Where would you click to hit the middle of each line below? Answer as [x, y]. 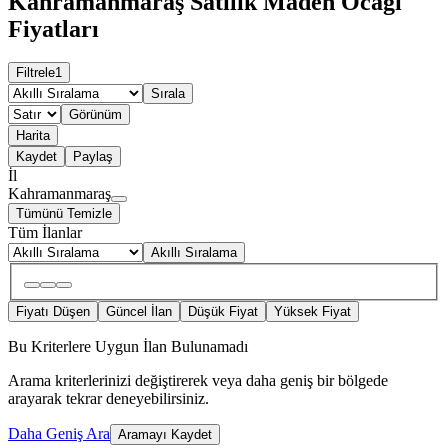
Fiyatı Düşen [53, 312]
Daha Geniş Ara [59, 434]
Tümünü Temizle [64, 214]
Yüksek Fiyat [312, 312]
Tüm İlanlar [45, 233]
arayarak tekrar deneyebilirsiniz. [108, 399]
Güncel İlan [139, 312]
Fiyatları [53, 28]
